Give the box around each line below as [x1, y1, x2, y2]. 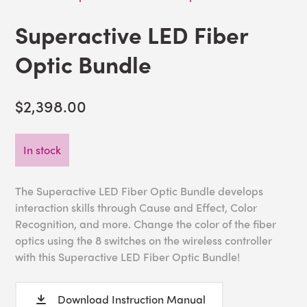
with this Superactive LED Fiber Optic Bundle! [15, 249, 241, 265]
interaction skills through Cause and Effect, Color [15, 199, 258, 216]
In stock [23, 142, 62, 158]
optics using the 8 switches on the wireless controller [15, 232, 273, 249]
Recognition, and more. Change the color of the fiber [15, 216, 277, 232]
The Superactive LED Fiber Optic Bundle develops [15, 183, 264, 199]
